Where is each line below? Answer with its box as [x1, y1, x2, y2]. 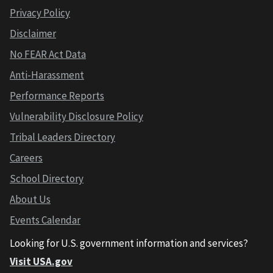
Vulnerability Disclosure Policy [10, 109, 143, 123]
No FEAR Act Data [10, 47, 86, 61]
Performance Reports [10, 88, 104, 102]
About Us [10, 192, 51, 206]
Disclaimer [10, 26, 56, 40]
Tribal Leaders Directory [10, 130, 115, 144]
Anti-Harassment [10, 68, 84, 82]
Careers [10, 151, 43, 165]
